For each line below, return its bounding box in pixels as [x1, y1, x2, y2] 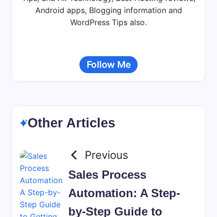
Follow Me [86, 59, 131, 70]
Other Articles [28, 115, 115, 130]
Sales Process [68, 168, 146, 181]
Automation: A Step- [68, 186, 180, 200]
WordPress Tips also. [70, 17, 147, 27]
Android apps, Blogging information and [35, 5, 182, 15]
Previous [85, 148, 129, 161]
